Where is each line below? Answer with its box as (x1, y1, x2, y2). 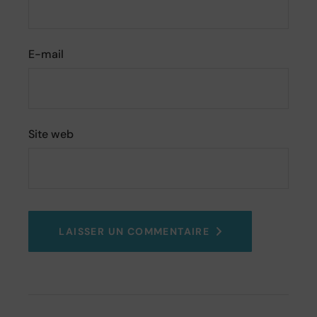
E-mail (28, 47, 64, 62)
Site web (28, 127, 74, 142)
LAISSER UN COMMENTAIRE (59, 225, 210, 238)
